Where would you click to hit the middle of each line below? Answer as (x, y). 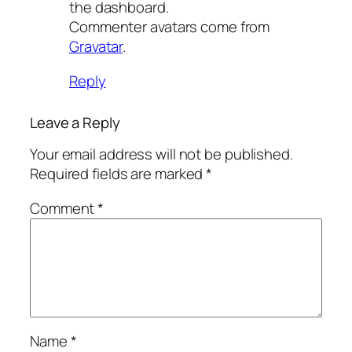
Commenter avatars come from (170, 27)
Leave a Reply (75, 122)
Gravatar (96, 47)
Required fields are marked (118, 174)
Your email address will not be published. (161, 154)
